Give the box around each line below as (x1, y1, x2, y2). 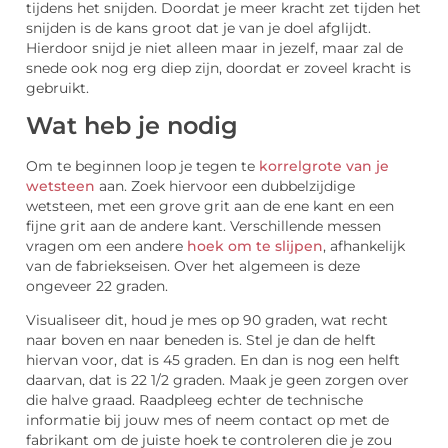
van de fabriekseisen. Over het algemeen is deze (26, 258, 360, 275)
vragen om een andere (26, 238, 187, 255)
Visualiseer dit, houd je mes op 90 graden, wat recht (26, 312, 388, 329)
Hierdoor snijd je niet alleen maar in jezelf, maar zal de (26, 39, 403, 56)
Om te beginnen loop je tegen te (26, 158, 259, 175)
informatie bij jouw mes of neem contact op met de (26, 412, 389, 429)
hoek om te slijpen (187, 238, 323, 255)
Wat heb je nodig (26, 111, 238, 141)
